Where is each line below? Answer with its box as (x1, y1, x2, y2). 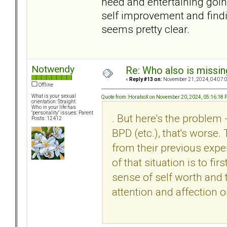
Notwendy (31, 63, 74, 75)
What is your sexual (31, 93, 76, 99)
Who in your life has (31, 104, 76, 110)
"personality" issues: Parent (31, 110, 93, 116)
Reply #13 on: (129, 77, 162, 83)
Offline (37, 82, 53, 88)
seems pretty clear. (101, 22, 190, 35)
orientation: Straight (31, 99, 75, 105)
